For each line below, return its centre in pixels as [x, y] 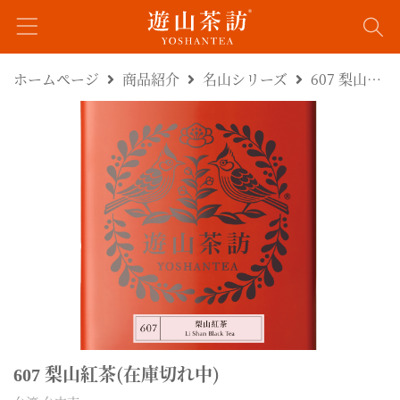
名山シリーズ [245, 79]
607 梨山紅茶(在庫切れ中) [339, 79]
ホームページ [56, 79]
